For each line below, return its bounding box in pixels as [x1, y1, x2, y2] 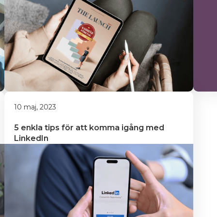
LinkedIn [14, 134, 48, 143]
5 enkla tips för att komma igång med [14, 123, 166, 132]
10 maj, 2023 [14, 103, 56, 111]
